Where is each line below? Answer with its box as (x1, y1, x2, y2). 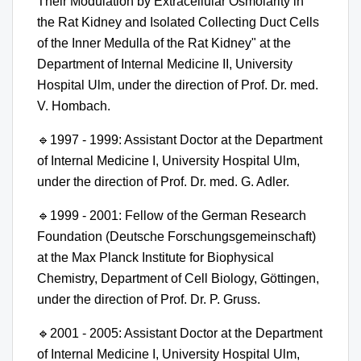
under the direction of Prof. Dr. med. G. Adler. (37, 175, 289, 189)
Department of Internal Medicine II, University (37, 57, 293, 72)
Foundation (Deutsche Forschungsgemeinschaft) (37, 230, 316, 244)
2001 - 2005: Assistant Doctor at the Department (50, 326, 322, 341)
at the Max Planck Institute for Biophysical (37, 251, 274, 265)
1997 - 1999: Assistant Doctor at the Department (50, 133, 322, 147)
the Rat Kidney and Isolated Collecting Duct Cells (37, 15, 319, 30)
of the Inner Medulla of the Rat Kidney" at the (37, 36, 291, 51)
